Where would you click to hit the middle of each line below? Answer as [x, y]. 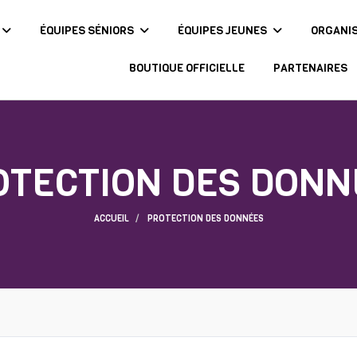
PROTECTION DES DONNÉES [205, 219]
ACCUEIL [111, 219]
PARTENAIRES [310, 68]
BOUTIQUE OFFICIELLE [186, 68]
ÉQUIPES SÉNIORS [88, 31]
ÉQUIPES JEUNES [223, 31]
